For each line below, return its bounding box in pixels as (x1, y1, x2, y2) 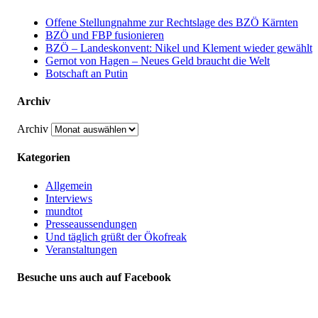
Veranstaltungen (45, 243, 117, 256)
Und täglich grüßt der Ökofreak (45, 230, 187, 243)
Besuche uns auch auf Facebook (17, 270, 171, 283)
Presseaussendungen (45, 217, 137, 230)
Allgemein (45, 179, 92, 192)
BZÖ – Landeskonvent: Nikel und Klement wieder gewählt (45, 41, 312, 54)
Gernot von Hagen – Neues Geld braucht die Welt (45, 54, 270, 67)
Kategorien (17, 151, 70, 164)
